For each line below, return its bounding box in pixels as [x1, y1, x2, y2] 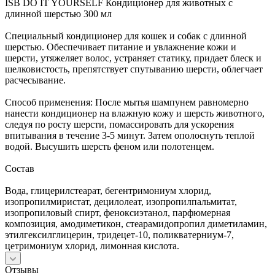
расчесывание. [5, 74, 66, 85]
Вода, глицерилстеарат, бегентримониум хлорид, [5, 185, 211, 196]
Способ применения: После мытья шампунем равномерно [5, 96, 249, 107]
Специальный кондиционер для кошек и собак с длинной [5, 30, 247, 41]
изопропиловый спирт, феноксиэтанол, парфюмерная [5, 207, 230, 218]
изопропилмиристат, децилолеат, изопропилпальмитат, [5, 196, 237, 207]
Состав [5, 163, 34, 174]
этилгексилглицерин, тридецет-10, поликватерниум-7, [5, 229, 234, 240]
